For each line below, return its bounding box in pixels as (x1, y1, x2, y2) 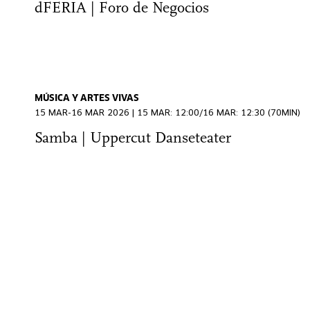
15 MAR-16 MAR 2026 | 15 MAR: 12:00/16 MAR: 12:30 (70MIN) (35, 109, 300, 118)
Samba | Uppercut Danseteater (35, 131, 231, 147)
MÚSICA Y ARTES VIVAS (35, 94, 139, 103)
